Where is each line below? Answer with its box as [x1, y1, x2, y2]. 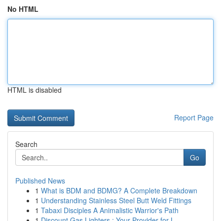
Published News [15, 176, 65, 185]
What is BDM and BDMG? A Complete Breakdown [41, 185, 197, 195]
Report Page [174, 112, 214, 122]
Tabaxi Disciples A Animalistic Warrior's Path [41, 205, 179, 215]
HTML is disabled [7, 85, 62, 95]
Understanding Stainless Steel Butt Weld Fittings [41, 195, 191, 205]
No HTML [7, 4, 38, 14]
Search [15, 139, 37, 149]
